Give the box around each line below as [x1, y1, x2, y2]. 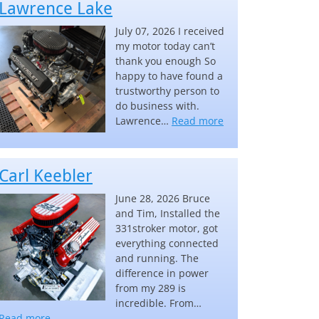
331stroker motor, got [115, 221, 218, 236]
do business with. [115, 98, 199, 113]
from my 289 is [115, 281, 186, 296]
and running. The [115, 251, 199, 266]
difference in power [115, 266, 209, 281]
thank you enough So [115, 53, 216, 68]
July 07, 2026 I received [115, 23, 224, 38]
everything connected [115, 236, 219, 251]
